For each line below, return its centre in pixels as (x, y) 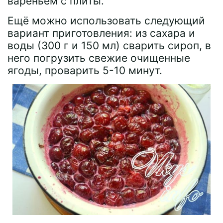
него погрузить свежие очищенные (99, 58)
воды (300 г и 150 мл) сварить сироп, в (109, 45)
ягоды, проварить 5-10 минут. (85, 70)
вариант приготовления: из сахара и (101, 33)
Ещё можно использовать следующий (106, 20)
